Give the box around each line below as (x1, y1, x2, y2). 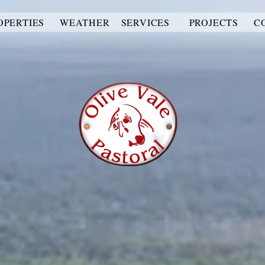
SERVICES (121, 16, 170, 28)
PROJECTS (189, 16, 239, 28)
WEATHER (59, 16, 110, 28)
